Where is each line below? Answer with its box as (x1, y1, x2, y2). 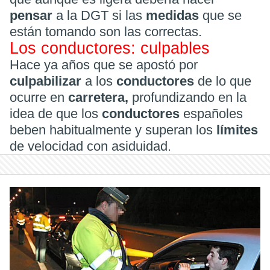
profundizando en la (128, 90, 246, 105)
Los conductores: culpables (10, 39, 210, 57)
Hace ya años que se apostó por (10, 57, 198, 72)
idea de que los (10, 106, 102, 121)
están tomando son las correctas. (10, 24, 202, 39)
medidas (146, 8, 202, 23)
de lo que (198, 74, 251, 89)
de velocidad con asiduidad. (10, 139, 171, 154)
